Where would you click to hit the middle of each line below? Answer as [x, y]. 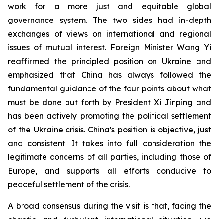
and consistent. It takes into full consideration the [109, 143]
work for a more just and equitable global [109, 7]
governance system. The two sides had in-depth [109, 20]
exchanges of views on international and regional [109, 34]
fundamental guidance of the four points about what [109, 89]
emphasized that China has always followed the [109, 75]
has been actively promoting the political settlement [109, 116]
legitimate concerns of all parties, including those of [109, 157]
